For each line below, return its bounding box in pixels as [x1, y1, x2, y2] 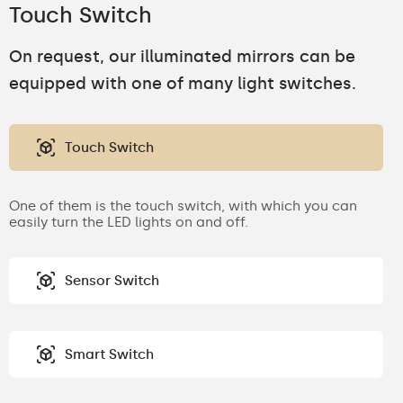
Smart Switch [65, 345, 154, 363]
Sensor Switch [65, 272, 159, 289]
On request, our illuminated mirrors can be [9, 46, 355, 67]
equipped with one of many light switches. [9, 73, 356, 94]
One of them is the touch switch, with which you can [9, 197, 357, 214]
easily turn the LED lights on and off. [9, 213, 248, 230]
